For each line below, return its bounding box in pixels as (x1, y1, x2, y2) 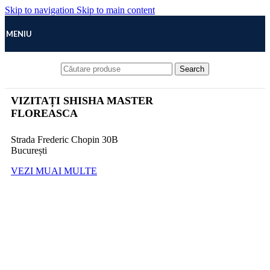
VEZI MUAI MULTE (11, 165, 97, 176)
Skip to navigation (5, 5, 77, 15)
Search (180, 64, 204, 74)
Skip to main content (77, 5, 155, 15)
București (11, 145, 47, 155)
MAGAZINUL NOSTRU (11, 71, 98, 80)
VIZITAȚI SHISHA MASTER (11, 94, 153, 107)
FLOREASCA (11, 107, 78, 119)
